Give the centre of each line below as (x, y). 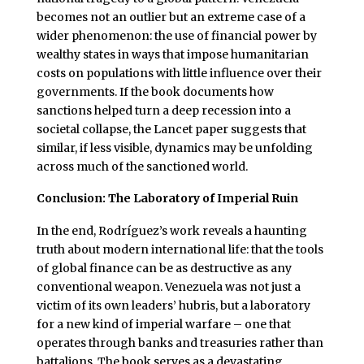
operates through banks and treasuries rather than (180, 343)
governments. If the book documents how (155, 91)
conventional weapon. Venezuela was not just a (168, 287)
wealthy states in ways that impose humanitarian (172, 54)
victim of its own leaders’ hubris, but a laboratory (173, 306)
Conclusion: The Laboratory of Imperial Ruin (167, 199)
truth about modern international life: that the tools (180, 250)
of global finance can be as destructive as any (164, 269)
